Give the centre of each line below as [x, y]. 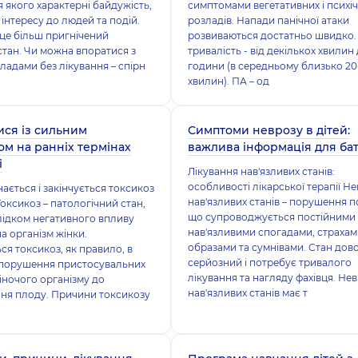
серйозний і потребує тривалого [269, 263]
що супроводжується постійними [271, 217]
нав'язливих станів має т [247, 293]
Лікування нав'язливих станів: [261, 171]
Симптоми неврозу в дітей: [268, 130]
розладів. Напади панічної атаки [268, 20]
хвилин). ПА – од [228, 81]
